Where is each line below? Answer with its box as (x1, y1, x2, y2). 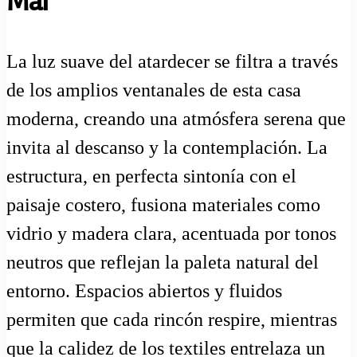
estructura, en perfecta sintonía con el (6, 165, 296, 186)
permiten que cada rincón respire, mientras (6, 308, 337, 330)
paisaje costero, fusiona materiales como (6, 194, 320, 215)
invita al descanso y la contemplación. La (6, 136, 328, 158)
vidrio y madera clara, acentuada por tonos (6, 222, 336, 244)
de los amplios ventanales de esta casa (6, 79, 301, 100)
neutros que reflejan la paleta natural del (6, 251, 319, 273)
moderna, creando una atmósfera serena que (6, 108, 346, 129)
